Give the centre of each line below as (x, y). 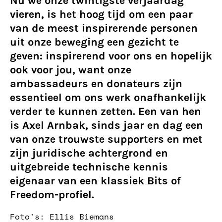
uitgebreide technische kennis (89, 167)
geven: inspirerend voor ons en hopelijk (111, 56)
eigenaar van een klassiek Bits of (95, 181)
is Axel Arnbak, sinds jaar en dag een (107, 125)
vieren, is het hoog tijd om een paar (101, 14)
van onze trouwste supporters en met (106, 139)
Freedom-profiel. (52, 195)
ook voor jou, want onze (71, 70)
